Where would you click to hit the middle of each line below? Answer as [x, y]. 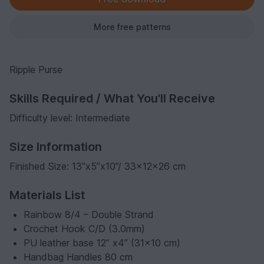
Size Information [56, 146]
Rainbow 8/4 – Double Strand [89, 214]
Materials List [47, 195]
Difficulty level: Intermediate [70, 118]
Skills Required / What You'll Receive [112, 98]
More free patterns [132, 27]
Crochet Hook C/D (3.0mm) [84, 228]
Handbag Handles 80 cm [78, 257]
